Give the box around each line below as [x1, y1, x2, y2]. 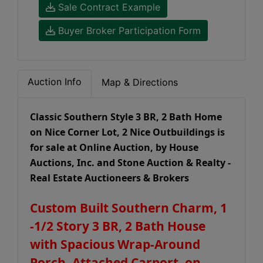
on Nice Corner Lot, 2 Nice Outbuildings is [30, 126, 225, 139]
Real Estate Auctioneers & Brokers [30, 171, 189, 184]
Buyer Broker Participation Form [55, 25, 201, 36]
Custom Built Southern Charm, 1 [30, 200, 227, 216]
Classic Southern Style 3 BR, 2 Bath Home [30, 110, 222, 123]
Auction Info [28, 76, 82, 87]
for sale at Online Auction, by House [30, 141, 198, 154]
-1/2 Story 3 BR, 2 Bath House [30, 218, 205, 234]
